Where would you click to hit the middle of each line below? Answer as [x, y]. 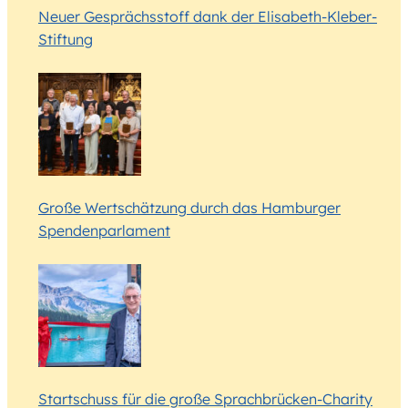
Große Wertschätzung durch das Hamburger [189, 208]
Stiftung [66, 40]
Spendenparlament [104, 231]
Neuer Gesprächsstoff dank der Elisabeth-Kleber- [208, 17]
